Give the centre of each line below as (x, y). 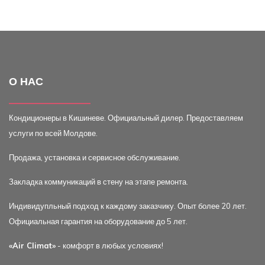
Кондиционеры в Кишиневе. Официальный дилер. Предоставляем (126, 118)
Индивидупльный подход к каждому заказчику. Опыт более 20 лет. (128, 206)
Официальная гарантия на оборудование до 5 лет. (98, 222)
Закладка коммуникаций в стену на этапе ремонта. (98, 182)
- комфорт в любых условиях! (109, 246)
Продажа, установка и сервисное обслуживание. (96, 158)
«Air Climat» (32, 246)
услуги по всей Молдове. (53, 133)
